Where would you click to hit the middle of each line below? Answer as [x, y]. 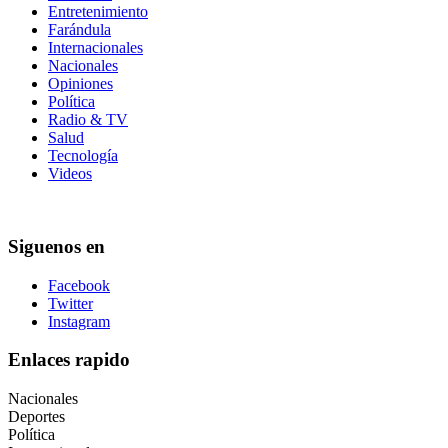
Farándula [79, 30]
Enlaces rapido [69, 360]
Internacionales [95, 48]
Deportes [36, 416]
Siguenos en [56, 246]
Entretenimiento [98, 12]
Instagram [79, 321]
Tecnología [83, 156]
